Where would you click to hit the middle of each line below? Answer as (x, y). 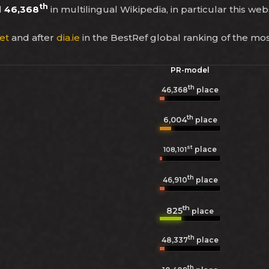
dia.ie (68, 38)
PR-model (190, 70)
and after (33, 38)
